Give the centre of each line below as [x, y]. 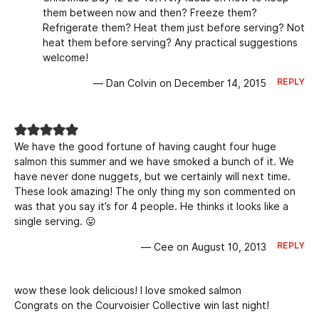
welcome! [66, 58]
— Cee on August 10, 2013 [203, 247]
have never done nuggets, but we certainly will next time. [152, 177]
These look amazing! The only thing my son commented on [155, 192]
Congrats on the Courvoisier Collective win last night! [142, 306]
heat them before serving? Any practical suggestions [170, 43]
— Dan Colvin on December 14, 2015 [179, 84]
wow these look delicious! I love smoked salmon [128, 291]
